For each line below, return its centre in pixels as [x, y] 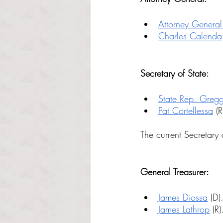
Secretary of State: [175, 73]
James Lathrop [184, 209]
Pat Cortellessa [186, 111]
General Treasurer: [175, 172]
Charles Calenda [190, 36]
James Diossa [183, 197]
